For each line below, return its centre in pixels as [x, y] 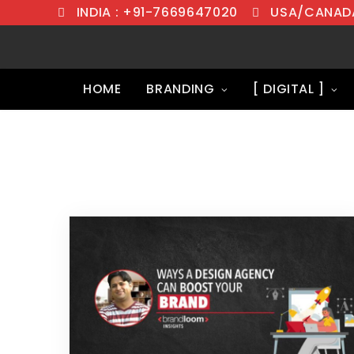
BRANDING [181, 89]
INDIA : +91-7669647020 [157, 12]
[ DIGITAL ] [289, 89]
